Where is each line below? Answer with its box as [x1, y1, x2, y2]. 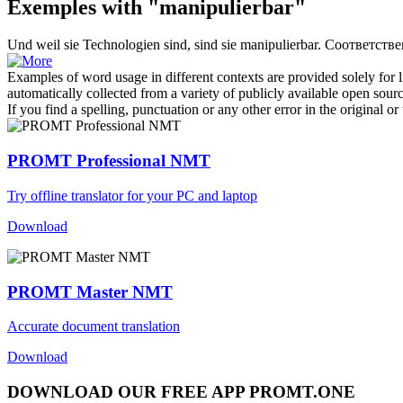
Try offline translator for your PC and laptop [7, 187, 257, 203]
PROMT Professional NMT [7, 151, 210, 171]
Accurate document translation [7, 318, 180, 335]
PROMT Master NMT [7, 282, 173, 301]
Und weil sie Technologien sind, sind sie [7, 37, 240, 53]
